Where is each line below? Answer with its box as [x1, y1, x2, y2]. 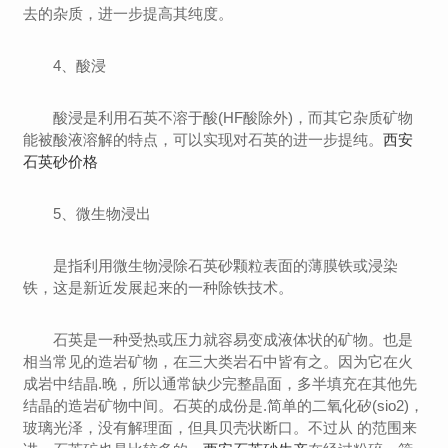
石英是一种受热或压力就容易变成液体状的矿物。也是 [23, 331, 414, 349]
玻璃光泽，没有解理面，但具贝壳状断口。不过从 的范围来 [23, 419, 418, 437]
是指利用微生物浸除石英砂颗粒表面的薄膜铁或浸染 [23, 257, 399, 275]
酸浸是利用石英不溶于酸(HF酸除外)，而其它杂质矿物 [23, 109, 414, 127]
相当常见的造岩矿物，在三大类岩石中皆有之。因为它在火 [23, 353, 414, 371]
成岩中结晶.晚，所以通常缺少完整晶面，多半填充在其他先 [23, 375, 418, 393]
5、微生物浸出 [23, 205, 152, 223]
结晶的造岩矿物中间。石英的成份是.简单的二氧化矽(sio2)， [23, 397, 425, 415]
